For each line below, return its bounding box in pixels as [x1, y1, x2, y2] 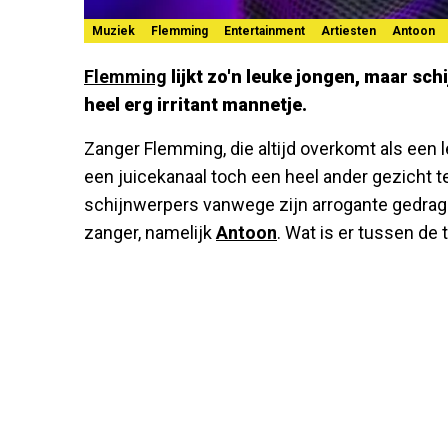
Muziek [92, 23, 135, 38]
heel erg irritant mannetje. [84, 93, 307, 115]
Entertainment [224, 23, 305, 38]
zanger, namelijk [84, 221, 216, 243]
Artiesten [321, 23, 376, 38]
